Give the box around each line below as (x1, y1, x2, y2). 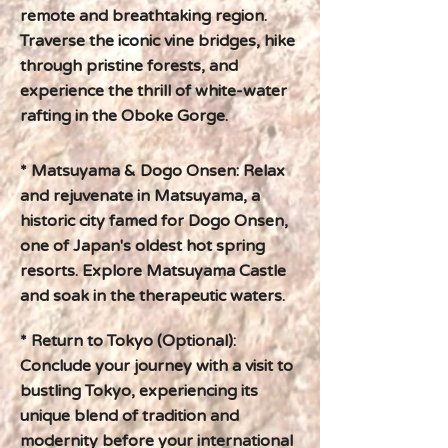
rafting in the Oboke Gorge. (20, 106, 228, 126)
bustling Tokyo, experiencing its (20, 381, 258, 401)
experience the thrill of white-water (20, 81, 287, 101)
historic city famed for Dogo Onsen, (20, 211, 288, 231)
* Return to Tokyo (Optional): (20, 331, 236, 351)
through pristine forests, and (20, 56, 238, 76)
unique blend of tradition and (20, 406, 239, 426)
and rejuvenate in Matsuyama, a (20, 186, 260, 206)
